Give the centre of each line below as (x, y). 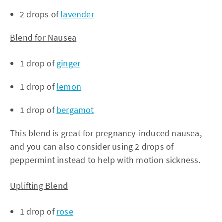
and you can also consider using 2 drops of (92, 146)
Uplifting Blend (39, 185)
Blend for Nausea (43, 37)
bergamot (75, 110)
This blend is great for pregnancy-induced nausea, (106, 133)
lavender (77, 14)
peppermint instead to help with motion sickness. (105, 160)
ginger (69, 63)
